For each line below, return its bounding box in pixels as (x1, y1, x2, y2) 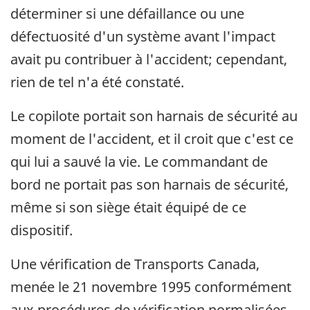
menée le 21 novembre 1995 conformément (10, 277, 291, 297)
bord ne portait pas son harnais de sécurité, (10, 175, 289, 194)
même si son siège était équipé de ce (10, 198, 246, 217)
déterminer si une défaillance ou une (10, 4, 244, 24)
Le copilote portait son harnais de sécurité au (10, 107, 298, 126)
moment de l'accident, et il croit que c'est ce (10, 129, 293, 149)
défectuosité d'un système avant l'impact (10, 27, 275, 46)
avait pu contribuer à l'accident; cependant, (10, 50, 287, 69)
